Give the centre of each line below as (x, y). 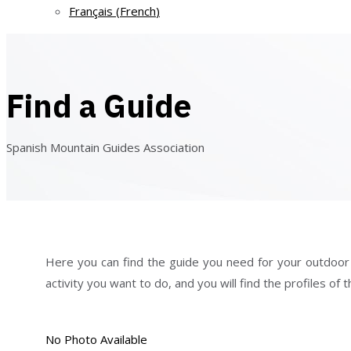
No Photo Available (96, 340)
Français (91, 11)
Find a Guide (99, 105)
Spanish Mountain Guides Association (105, 148)
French (138, 11)
